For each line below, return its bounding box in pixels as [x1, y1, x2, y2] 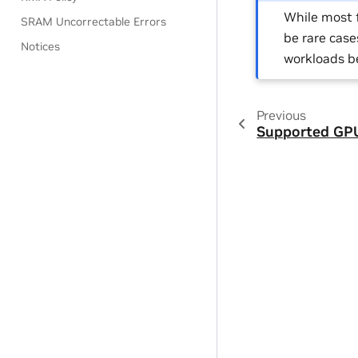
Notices [21, 39, 61, 54]
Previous [256, 106, 306, 123]
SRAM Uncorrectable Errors [21, 14, 167, 29]
